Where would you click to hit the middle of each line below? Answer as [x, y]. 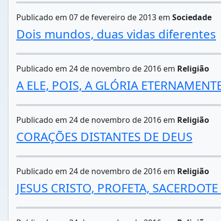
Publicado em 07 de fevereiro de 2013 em [94, 17]
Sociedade [192, 17]
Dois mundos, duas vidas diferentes [116, 34]
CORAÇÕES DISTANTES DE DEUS [104, 136]
